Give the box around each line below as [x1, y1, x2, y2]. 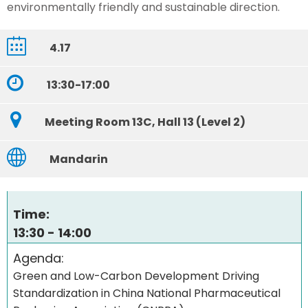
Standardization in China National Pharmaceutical [13, 285, 280, 302]
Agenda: [13, 250, 64, 267]
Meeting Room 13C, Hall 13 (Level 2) [45, 113, 245, 130]
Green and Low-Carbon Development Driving [13, 268, 259, 285]
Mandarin [49, 151, 108, 167]
